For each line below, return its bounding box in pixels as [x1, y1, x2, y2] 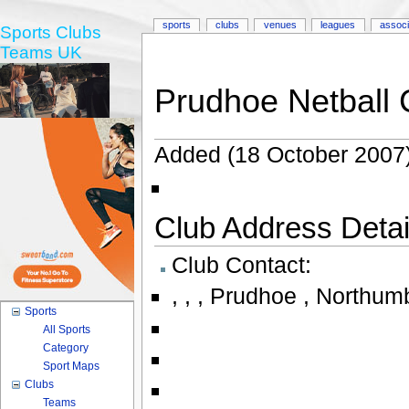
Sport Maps [43, 360, 100, 372]
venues [263, 19, 297, 31]
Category [43, 341, 89, 354]
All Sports [43, 323, 91, 336]
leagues [320, 19, 356, 31]
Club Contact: [171, 252, 311, 278]
